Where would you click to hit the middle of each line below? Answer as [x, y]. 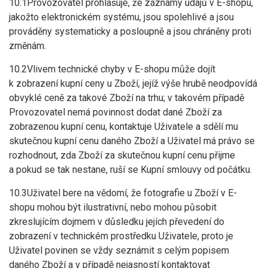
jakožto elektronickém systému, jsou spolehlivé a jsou [121, 17]
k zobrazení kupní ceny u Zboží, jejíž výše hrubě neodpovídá [133, 83]
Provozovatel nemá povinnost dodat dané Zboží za [115, 112]
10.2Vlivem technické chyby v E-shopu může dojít [112, 69]
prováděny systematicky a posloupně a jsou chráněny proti [130, 31]
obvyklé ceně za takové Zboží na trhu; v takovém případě [127, 98]
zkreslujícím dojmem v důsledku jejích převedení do [117, 222]
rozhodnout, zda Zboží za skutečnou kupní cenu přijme [122, 155]
